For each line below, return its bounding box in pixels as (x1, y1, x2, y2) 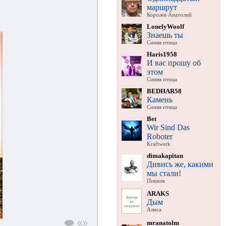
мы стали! (146, 168, 181, 178)
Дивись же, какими (146, 159, 213, 168)
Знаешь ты (146, 30, 183, 39)
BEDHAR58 (146, 87, 182, 95)
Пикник (146, 178, 165, 184)
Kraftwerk (146, 141, 171, 147)
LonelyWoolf (146, 22, 184, 30)
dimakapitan (146, 151, 183, 159)
